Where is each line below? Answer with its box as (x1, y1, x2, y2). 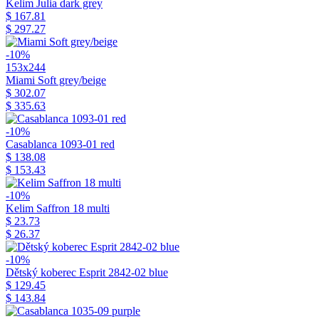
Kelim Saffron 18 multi (6, 202, 110, 214)
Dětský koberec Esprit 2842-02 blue (6, 266, 168, 278)
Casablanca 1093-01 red (6, 137, 115, 150)
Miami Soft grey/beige (6, 73, 106, 86)
